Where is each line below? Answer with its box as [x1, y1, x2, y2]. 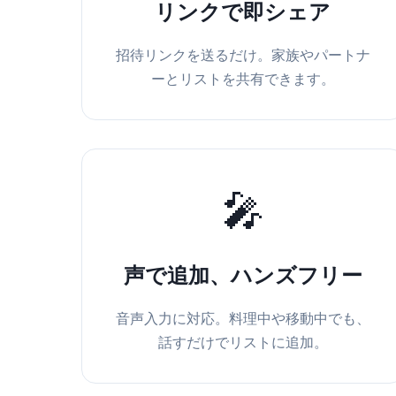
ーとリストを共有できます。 [150, 70, 335, 88]
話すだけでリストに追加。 [157, 333, 328, 352]
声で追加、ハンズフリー [123, 263, 362, 289]
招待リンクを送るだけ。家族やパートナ [115, 46, 370, 65]
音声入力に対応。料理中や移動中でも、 [115, 309, 370, 328]
